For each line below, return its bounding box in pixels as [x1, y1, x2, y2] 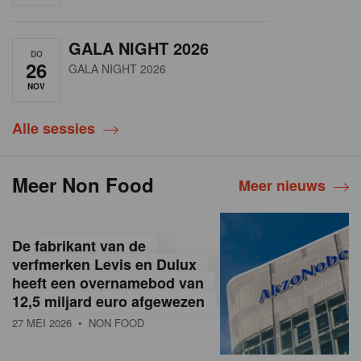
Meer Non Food [12, 170, 154, 198]
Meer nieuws [239, 174, 326, 196]
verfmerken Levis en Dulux [12, 253, 197, 275]
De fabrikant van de [12, 234, 146, 256]
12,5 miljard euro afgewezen [12, 290, 205, 312]
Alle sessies [12, 117, 95, 139]
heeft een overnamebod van [12, 272, 204, 293]
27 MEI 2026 [12, 314, 72, 330]
